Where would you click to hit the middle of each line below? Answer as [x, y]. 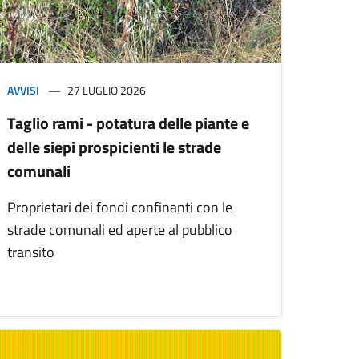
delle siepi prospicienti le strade [114, 147]
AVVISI [23, 91]
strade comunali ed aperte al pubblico [120, 230]
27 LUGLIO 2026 [107, 91]
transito [31, 252]
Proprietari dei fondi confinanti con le [120, 208]
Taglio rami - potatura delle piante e [128, 123]
